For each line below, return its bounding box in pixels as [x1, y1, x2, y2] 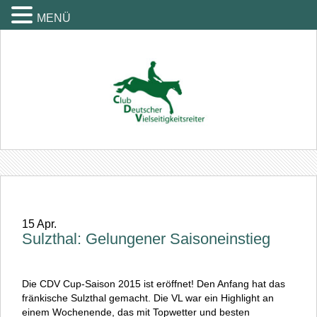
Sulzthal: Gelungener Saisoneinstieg [22, 230, 270, 248]
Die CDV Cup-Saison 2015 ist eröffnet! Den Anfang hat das [22, 278, 285, 290]
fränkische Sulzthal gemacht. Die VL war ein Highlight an [22, 292, 274, 304]
